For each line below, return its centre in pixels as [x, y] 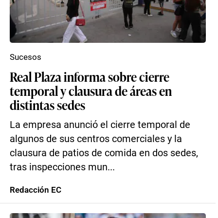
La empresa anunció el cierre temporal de [100, 125]
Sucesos [26, 57]
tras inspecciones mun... [62, 167]
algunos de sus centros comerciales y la [96, 139]
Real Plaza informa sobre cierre [90, 76]
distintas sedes [47, 105]
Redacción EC [36, 190]
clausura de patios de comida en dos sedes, [104, 153]
